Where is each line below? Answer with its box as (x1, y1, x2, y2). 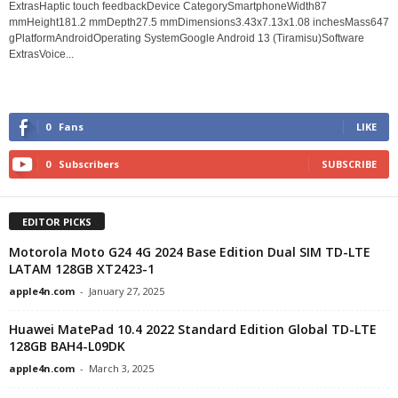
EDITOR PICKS (22, 215, 92, 229)
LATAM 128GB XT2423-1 (9, 260, 155, 278)
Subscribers (59, 157, 119, 171)
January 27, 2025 (89, 284, 164, 298)
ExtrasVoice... (9, 48, 74, 61)
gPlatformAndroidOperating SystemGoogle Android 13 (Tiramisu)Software (9, 32, 364, 45)
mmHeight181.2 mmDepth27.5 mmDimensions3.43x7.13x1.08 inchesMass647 (9, 16, 389, 29)
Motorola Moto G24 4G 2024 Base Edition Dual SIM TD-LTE (9, 243, 370, 261)
